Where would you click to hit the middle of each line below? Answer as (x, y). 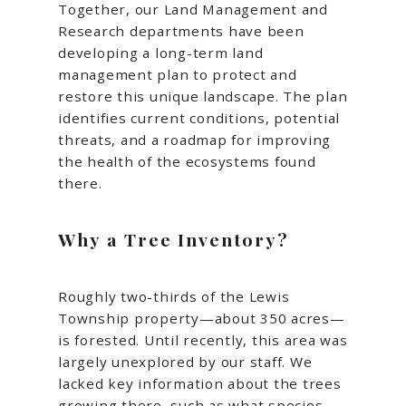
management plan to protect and (178, 75)
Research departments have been (181, 31)
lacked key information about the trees (200, 384)
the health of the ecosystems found (187, 162)
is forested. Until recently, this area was (203, 340)
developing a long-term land (161, 53)
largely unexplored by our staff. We (185, 362)
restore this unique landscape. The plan (203, 97)
